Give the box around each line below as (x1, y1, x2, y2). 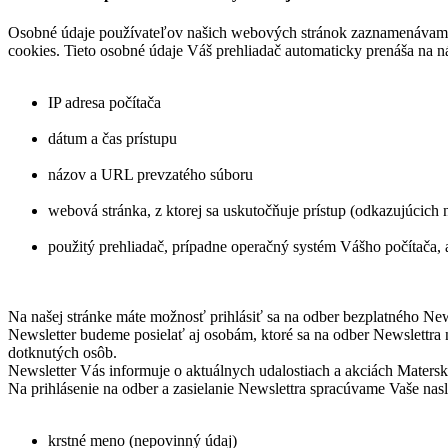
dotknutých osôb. (8, 344, 117, 362)
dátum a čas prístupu (48, 130, 177, 148)
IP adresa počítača (48, 94, 161, 112)
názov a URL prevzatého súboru (48, 166, 253, 184)
